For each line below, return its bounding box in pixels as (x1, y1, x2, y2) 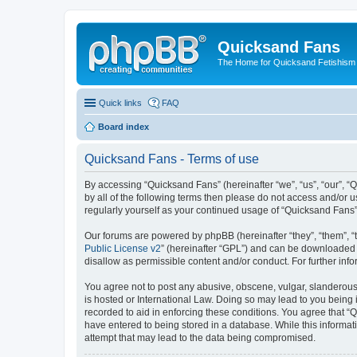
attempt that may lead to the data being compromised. (84, 331, 316, 343)
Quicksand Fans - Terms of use (84, 151, 259, 166)
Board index (98, 121, 149, 131)
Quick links (99, 97, 142, 108)
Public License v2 (84, 242, 161, 254)
